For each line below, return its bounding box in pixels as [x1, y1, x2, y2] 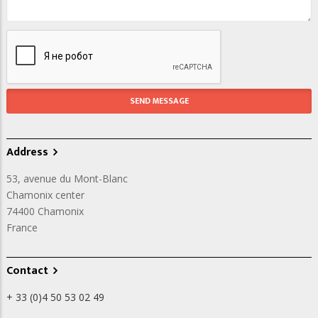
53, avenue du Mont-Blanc [6, 172, 128, 186]
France [6, 221, 38, 235]
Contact [6, 261, 48, 281]
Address [6, 143, 48, 163]
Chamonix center [6, 188, 84, 202]
